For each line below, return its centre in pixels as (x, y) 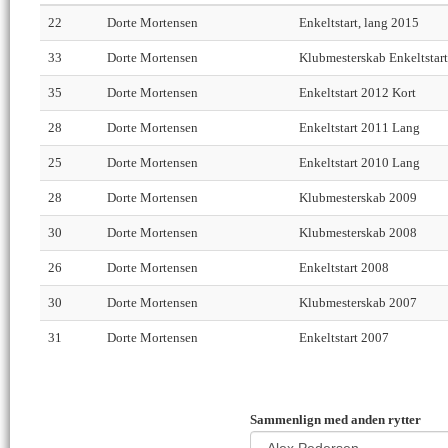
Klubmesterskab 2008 (358, 233)
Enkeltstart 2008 (344, 268)
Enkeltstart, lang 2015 (359, 23)
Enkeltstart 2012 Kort (357, 93)
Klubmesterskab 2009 (358, 198)
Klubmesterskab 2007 (358, 303)
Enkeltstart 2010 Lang (359, 163)
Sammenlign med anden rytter (335, 420)
